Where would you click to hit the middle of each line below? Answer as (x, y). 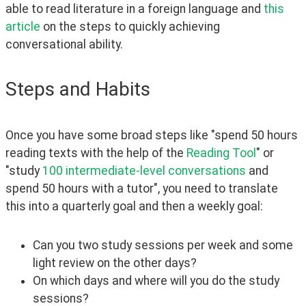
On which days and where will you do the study (156, 281)
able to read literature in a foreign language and (135, 9)
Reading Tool (221, 153)
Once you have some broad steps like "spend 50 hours (152, 136)
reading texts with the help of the (96, 153)
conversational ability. (64, 44)
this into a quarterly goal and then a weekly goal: (134, 207)
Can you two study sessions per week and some (163, 246)
